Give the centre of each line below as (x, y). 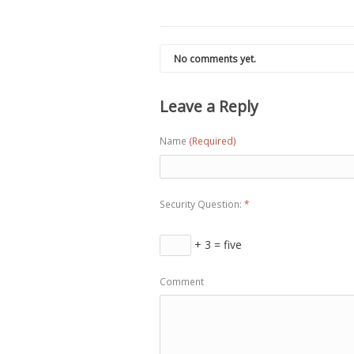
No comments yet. (215, 58)
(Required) (213, 141)
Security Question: (201, 205)
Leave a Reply (209, 107)
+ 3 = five (217, 245)
